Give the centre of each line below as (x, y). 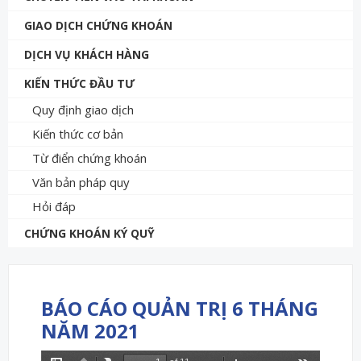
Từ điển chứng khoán (89, 158)
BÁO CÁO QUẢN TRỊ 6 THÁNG (180, 308)
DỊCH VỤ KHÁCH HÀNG (87, 54)
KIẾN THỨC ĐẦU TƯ (79, 83)
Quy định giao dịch (83, 109)
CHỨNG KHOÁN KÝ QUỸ (89, 233)
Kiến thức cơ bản (78, 133)
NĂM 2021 (90, 330)
